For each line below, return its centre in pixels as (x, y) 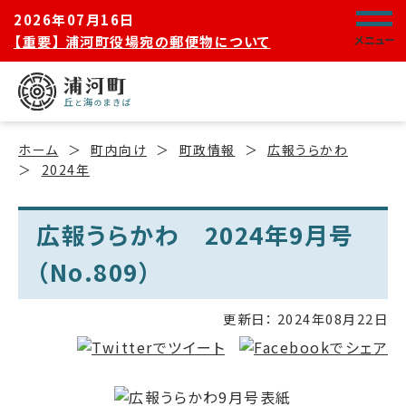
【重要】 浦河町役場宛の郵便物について (142, 41)
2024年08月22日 (330, 319)
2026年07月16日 (74, 19)
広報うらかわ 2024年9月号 (195, 234)
